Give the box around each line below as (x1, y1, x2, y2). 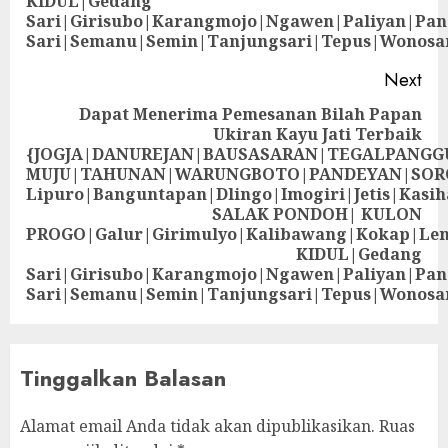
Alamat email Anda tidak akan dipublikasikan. (20, 415, 375, 437)
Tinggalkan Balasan (20, 362, 226, 394)
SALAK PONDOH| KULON (212, 203, 422, 225)
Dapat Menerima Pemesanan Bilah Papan (79, 103, 422, 125)
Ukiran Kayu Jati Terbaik (213, 123, 422, 145)
